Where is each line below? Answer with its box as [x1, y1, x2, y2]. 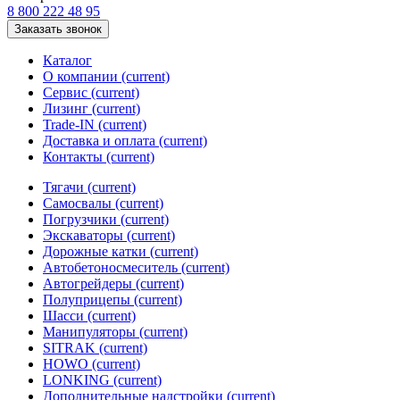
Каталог [43, 53, 92, 69]
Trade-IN [43, 117, 98, 133]
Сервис [43, 85, 91, 101]
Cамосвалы [43, 196, 115, 212]
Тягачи [43, 179, 87, 196]
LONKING [43, 372, 113, 388]
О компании [43, 69, 121, 85]
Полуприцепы [43, 292, 134, 308]
